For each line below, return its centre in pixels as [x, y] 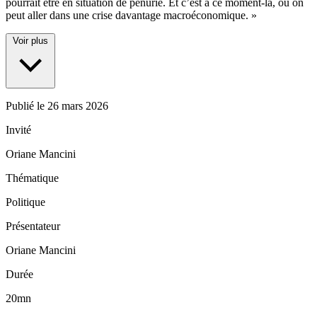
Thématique [32, 178]
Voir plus [30, 41]
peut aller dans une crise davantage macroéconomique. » [131, 16]
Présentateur [33, 226]
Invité [18, 130]
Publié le [27, 106]
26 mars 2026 [78, 106]
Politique [25, 202]
